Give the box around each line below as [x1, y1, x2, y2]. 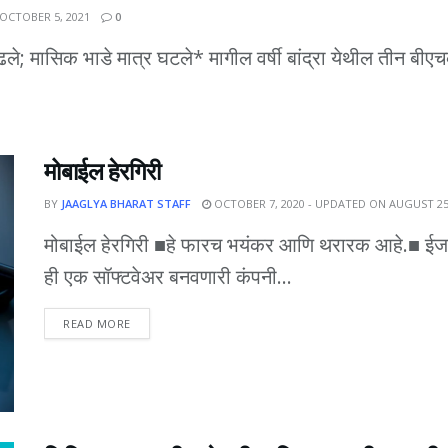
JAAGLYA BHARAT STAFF [61, 195, 191, 211]
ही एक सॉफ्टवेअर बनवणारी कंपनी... [44, 262, 292, 290]
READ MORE [63, 315, 131, 331]
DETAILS [129, 314, 177, 330]
